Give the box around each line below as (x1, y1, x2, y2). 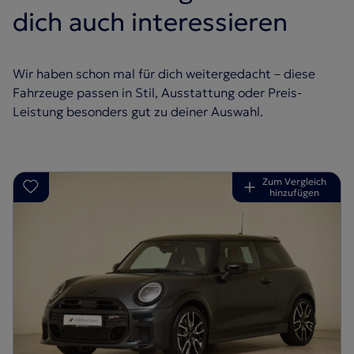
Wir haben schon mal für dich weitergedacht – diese (13, 66, 315, 82)
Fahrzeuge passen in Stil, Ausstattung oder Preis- (13, 85, 302, 101)
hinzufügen (269, 186, 319, 199)
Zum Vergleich (262, 175, 326, 188)
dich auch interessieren (13, 6, 288, 39)
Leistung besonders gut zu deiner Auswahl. (13, 104, 263, 120)
